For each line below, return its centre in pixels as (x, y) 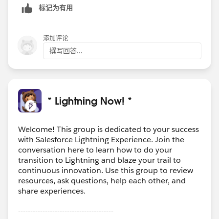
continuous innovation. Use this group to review (106, 170)
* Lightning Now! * (90, 100)
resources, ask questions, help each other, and (102, 180)
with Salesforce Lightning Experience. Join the (101, 139)
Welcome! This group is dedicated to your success (109, 129)
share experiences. (52, 191)
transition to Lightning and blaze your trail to (99, 160)
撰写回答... (66, 51)
